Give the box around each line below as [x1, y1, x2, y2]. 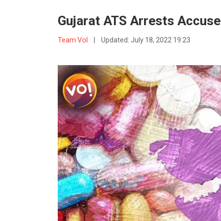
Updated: [101, 36, 131, 44]
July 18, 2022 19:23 [130, 36, 190, 44]
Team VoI [58, 36, 89, 44]
